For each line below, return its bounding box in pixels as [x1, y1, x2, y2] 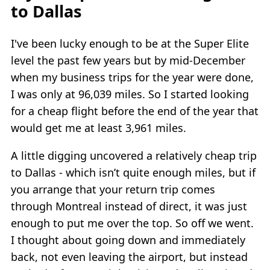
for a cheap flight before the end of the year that [11, 103, 259, 118]
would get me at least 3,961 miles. [11, 120, 186, 135]
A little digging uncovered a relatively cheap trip [11, 148, 257, 163]
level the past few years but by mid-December [11, 52, 245, 67]
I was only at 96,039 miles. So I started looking [11, 86, 249, 101]
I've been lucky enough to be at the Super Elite [11, 36, 249, 51]
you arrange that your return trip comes [11, 181, 215, 196]
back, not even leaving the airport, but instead [11, 249, 248, 264]
